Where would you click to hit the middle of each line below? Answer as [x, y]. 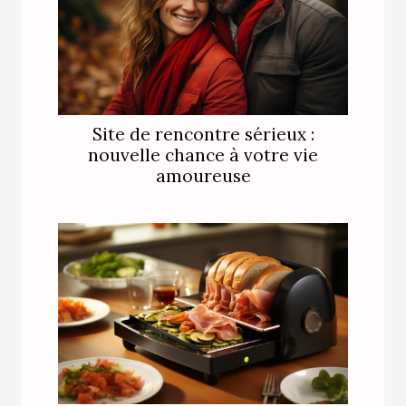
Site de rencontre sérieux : [203, 134]
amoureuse [203, 175]
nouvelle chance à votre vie [203, 155]
